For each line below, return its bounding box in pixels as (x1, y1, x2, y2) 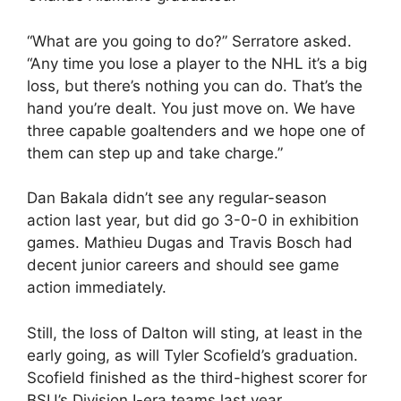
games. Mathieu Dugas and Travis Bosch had (27, 234, 353, 252)
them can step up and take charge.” (27, 143, 283, 162)
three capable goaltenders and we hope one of (27, 121, 365, 140)
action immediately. (27, 278, 166, 296)
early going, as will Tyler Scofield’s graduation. (27, 346, 358, 364)
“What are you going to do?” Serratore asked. (27, 31, 352, 50)
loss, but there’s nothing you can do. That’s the (27, 76, 363, 95)
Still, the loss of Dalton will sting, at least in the (27, 323, 363, 342)
